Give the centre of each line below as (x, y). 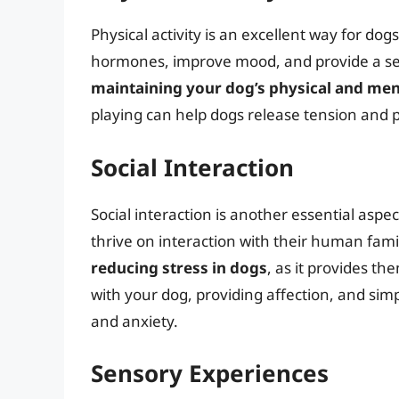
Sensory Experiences (210, 374)
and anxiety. (134, 321)
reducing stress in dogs (179, 267)
